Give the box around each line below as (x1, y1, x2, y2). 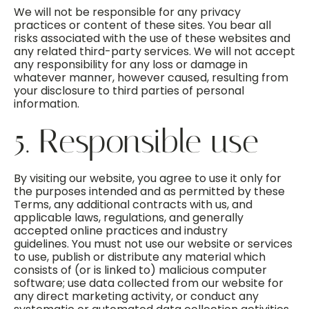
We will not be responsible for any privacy (14, 4, 241, 20)
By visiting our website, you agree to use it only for (14, 170, 281, 186)
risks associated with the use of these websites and (14, 30, 290, 46)
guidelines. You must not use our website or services (14, 236, 292, 252)
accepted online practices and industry (14, 223, 228, 239)
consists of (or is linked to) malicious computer (14, 262, 267, 278)
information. (14, 96, 79, 112)
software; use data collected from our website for (14, 275, 283, 291)
